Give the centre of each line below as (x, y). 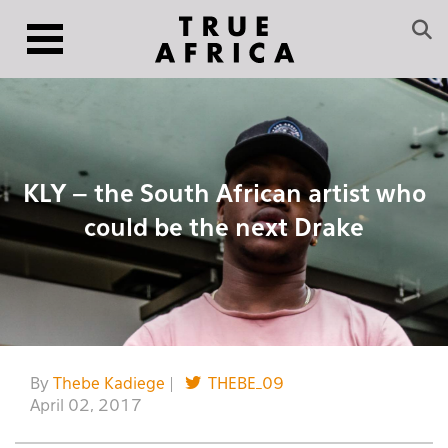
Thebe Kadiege (109, 384)
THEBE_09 (246, 384)
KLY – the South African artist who (224, 194)
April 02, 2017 (86, 406)
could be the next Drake (224, 228)
